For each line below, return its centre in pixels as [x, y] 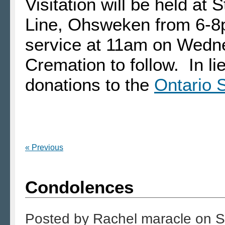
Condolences [79, 187]
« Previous [44, 148]
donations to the [90, 85]
